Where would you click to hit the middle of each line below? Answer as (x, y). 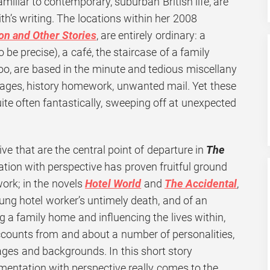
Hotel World (113, 184)
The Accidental (201, 184)
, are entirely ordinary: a (151, 35)
